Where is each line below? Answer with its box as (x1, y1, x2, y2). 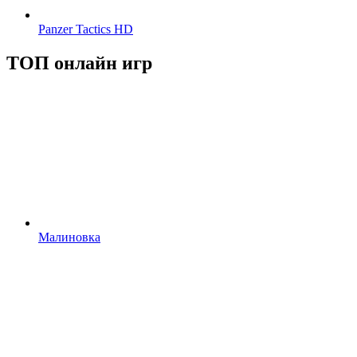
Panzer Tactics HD (38, 22, 133, 36)
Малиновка (38, 229, 100, 244)
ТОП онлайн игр (6, 52, 152, 73)
